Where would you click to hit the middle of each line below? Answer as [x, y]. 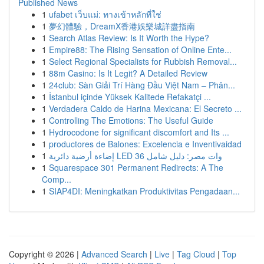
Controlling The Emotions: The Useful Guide [131, 120]
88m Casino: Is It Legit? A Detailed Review [128, 73]
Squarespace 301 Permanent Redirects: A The [136, 167]
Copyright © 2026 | [45, 254]
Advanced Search [114, 254]
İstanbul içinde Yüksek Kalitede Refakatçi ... [130, 97]
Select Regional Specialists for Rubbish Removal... [143, 61]
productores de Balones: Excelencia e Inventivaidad [145, 144]
